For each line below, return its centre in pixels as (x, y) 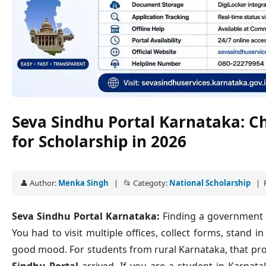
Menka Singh (84, 183)
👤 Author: (39, 183)
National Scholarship (211, 183)
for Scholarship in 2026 (99, 142)
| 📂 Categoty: (140, 183)
